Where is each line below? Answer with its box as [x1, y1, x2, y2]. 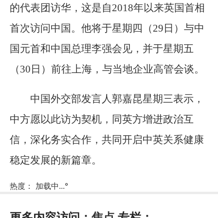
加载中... [36, 181, 65, 191]
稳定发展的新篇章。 [10, 154, 102, 166]
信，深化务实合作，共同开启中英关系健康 [10, 134, 204, 146]
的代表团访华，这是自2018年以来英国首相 [10, 1, 205, 14]
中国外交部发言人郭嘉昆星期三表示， [30, 93, 204, 105]
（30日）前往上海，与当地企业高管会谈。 [10, 63, 204, 75]
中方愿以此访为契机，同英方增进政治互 [10, 113, 194, 126]
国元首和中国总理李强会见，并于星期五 [10, 42, 194, 54]
